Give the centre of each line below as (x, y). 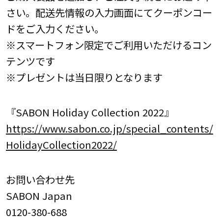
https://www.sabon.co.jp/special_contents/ (109, 128)
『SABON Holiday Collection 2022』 (90, 112)
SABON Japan (39, 196)
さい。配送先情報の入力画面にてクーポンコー (109, 12)
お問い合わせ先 (40, 179)
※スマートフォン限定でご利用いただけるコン (109, 44)
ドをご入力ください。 (55, 28)
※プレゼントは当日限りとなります (84, 77)
